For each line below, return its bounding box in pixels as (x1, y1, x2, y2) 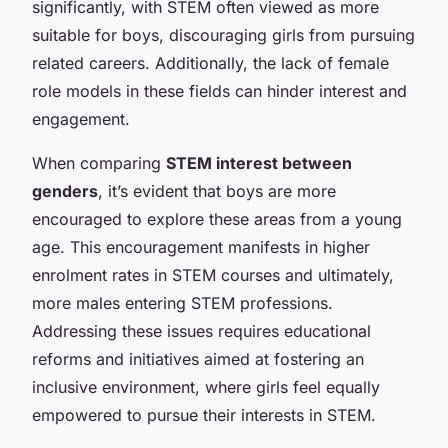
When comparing (32, 152, 166, 173)
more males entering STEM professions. (32, 292, 333, 313)
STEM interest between (166, 152, 352, 173)
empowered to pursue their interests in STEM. (32, 404, 376, 425)
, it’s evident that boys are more (98, 180, 336, 201)
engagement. (32, 108, 130, 129)
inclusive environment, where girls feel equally (32, 376, 380, 397)
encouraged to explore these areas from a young (32, 208, 402, 229)
